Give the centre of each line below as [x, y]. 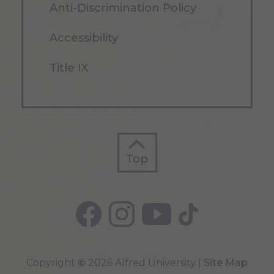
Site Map [226, 263]
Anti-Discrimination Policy [123, 8]
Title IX [69, 68]
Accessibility [84, 38]
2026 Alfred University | [145, 263]
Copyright [52, 263]
